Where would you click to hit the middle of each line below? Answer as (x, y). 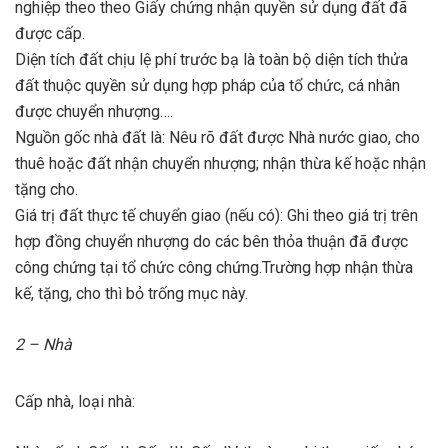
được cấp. (50, 33)
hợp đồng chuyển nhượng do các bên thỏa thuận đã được (211, 241)
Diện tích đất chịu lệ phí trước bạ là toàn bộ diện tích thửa (211, 59)
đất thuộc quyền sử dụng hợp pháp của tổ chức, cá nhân (207, 85)
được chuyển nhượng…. (94, 111)
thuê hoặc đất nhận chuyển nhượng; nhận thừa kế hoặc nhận (220, 163)
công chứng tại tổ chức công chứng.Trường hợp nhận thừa (214, 267)
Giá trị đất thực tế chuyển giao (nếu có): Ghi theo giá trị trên (216, 215)
